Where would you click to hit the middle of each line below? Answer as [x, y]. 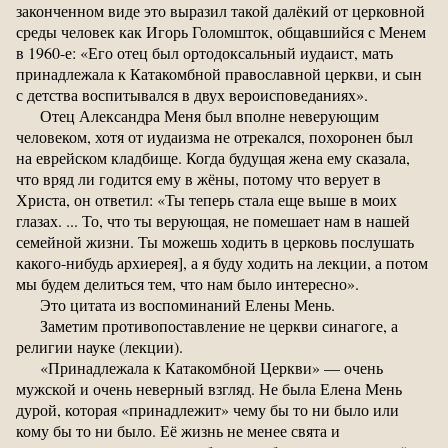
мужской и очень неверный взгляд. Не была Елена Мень [209, 388]
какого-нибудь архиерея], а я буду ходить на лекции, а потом [222, 262]
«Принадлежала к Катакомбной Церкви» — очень [211, 367]
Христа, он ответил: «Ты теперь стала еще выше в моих [206, 199]
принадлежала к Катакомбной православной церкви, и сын [219, 73]
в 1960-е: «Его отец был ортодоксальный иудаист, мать [204, 52]
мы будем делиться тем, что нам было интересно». [187, 283]
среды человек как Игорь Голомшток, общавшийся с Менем [221, 31]
